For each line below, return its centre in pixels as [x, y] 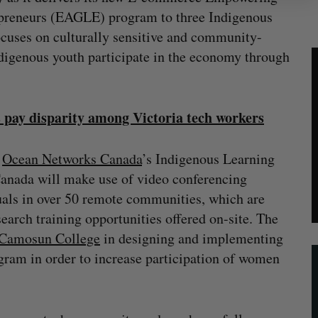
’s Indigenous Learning [208, 159]
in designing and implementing [192, 238]
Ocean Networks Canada [72, 159]
